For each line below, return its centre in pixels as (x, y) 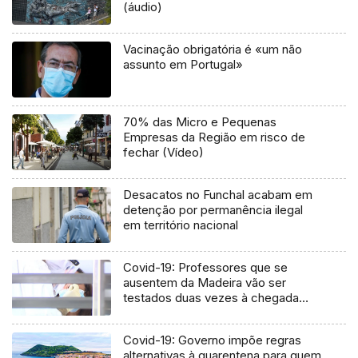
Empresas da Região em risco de (215, 137)
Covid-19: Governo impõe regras (213, 340)
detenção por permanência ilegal (213, 209)
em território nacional (181, 225)
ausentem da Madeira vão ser (205, 282)
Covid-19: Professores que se (206, 267)
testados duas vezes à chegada (211, 297)
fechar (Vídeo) (164, 152)
